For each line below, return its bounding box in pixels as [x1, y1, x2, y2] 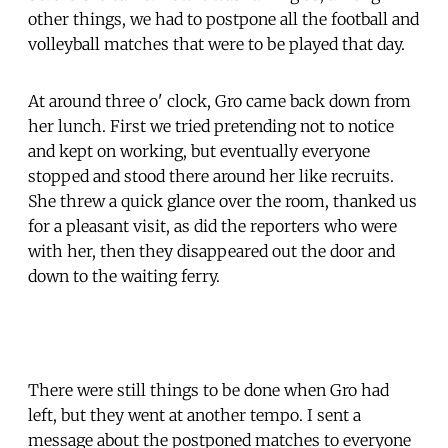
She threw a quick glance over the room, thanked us [28, 190, 417, 211]
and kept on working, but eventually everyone [28, 140, 370, 161]
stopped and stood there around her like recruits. [28, 165, 394, 186]
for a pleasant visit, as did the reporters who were [28, 215, 397, 236]
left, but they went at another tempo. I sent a [28, 404, 361, 425]
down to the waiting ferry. [28, 265, 220, 286]
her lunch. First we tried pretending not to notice [28, 115, 394, 136]
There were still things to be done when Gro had [28, 379, 389, 400]
